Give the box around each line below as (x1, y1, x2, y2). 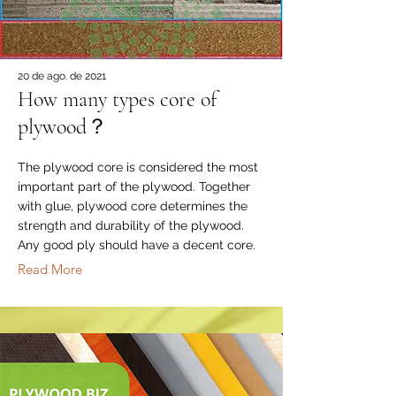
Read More (18, 261, 82, 278)
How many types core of (18, 87, 217, 112)
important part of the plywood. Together (18, 179, 250, 194)
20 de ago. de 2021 (18, 70, 106, 82)
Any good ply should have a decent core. (18, 238, 255, 252)
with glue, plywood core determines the (18, 199, 247, 213)
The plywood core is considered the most (18, 160, 258, 174)
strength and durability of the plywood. (18, 218, 244, 232)
